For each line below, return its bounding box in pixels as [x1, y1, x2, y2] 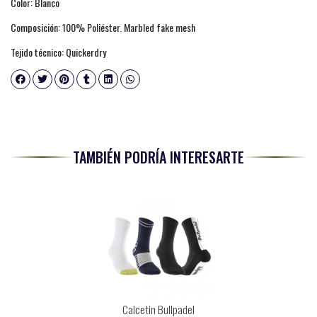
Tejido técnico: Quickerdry [11, 44, 106, 59]
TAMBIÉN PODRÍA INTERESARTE [73, 146, 244, 168]
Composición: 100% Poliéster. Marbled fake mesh [11, 19, 195, 35]
